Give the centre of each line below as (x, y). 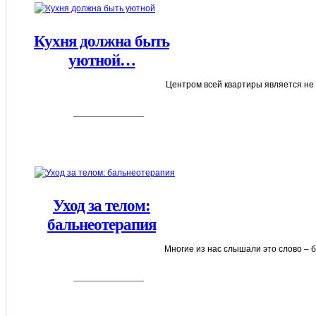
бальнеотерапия (102, 224)
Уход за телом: (102, 205)
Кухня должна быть (102, 41)
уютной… (102, 60)
